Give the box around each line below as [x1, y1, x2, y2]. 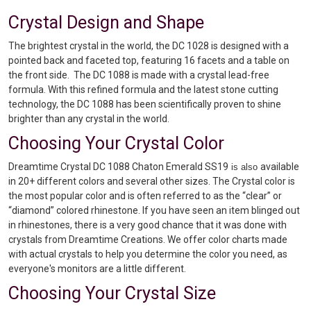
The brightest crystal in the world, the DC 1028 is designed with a [8, 40, 289, 51]
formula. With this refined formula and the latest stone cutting [8, 83, 278, 95]
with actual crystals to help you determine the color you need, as [8, 248, 287, 260]
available [260, 160, 299, 172]
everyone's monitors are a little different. [8, 262, 186, 274]
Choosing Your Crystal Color [8, 133, 224, 153]
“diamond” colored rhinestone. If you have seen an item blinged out [8, 204, 300, 216]
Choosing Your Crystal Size [8, 283, 216, 303]
